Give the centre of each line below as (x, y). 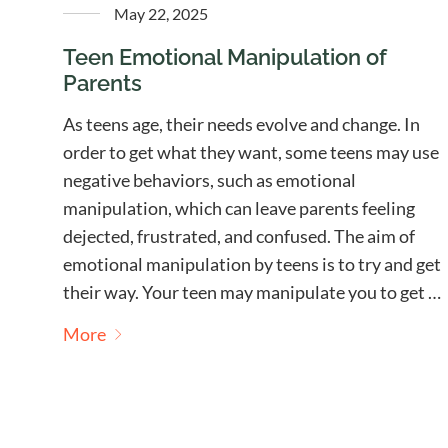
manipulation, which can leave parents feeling (238, 207)
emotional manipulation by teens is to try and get (251, 263)
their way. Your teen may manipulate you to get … (251, 291)
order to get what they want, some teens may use (250, 151)
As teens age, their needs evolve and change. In (241, 123)
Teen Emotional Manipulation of (224, 56)
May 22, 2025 (160, 13)
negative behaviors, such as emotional (209, 179)
